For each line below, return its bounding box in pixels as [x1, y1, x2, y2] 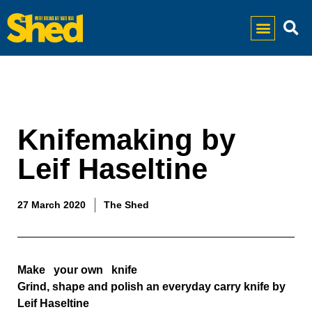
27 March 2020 [17, 199, 86, 210]
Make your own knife [17, 264, 143, 276]
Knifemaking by [17, 123, 235, 156]
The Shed [104, 199, 149, 210]
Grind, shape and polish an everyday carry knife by [17, 281, 286, 292]
